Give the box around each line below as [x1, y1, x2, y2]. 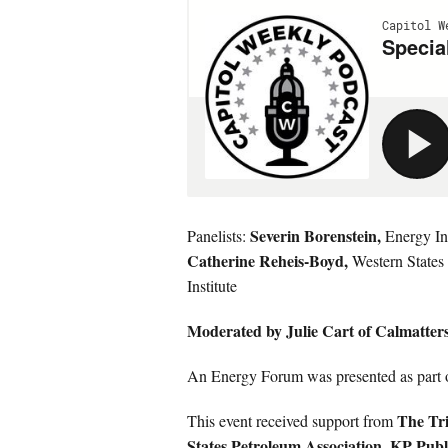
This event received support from [187, 410, 397, 431]
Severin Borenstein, [250, 224, 381, 247]
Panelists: [187, 225, 250, 246]
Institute [187, 275, 237, 296]
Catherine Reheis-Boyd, [187, 249, 348, 272]
